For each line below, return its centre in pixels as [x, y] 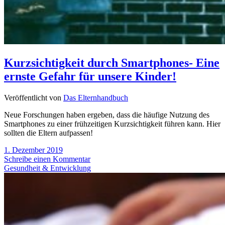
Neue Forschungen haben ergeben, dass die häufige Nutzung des [107, 115]
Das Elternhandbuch [96, 98]
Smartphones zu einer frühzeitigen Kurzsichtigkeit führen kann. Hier [112, 124]
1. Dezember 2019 [33, 150]
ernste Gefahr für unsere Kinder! [90, 77]
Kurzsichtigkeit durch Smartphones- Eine [112, 63]
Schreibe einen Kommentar [47, 159]
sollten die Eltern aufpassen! [48, 133]
